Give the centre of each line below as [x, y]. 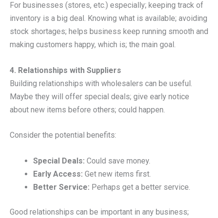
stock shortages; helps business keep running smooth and [109, 32]
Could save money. [118, 161]
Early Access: [58, 174]
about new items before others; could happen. [87, 109]
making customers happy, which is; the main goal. [93, 45]
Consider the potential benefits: [63, 135]
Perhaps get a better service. [140, 187]
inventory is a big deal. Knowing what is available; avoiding [109, 18]
